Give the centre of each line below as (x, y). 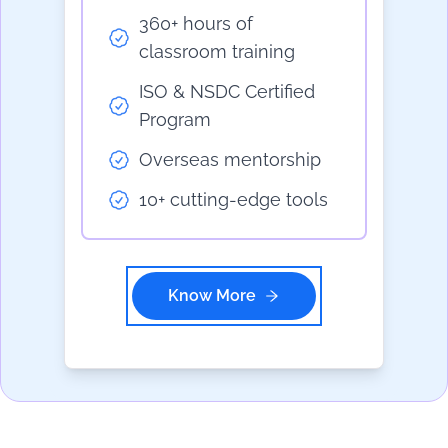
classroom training (217, 52)
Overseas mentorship (230, 160)
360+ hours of (196, 24)
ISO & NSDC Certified (227, 92)
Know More (212, 296)
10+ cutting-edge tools (233, 200)
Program (175, 120)
